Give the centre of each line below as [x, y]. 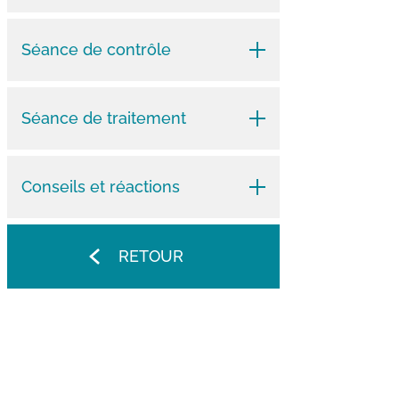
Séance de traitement [103, 118]
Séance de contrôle [96, 49]
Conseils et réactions [100, 186]
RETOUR [151, 256]
